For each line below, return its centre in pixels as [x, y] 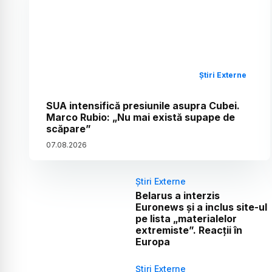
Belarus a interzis [177, 195]
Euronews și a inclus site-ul [201, 207]
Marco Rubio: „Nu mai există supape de [141, 117]
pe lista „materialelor [186, 218]
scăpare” [69, 128]
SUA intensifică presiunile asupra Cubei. [143, 105]
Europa [152, 241]
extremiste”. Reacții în [189, 230]
